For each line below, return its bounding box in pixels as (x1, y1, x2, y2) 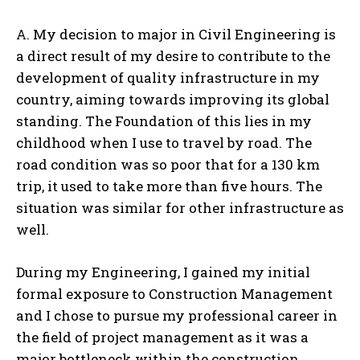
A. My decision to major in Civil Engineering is (16, 25, 336, 44)
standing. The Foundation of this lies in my (16, 112, 312, 131)
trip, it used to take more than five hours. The (16, 177, 322, 196)
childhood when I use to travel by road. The (16, 133, 312, 153)
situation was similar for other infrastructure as (16, 198, 344, 218)
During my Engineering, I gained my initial (16, 263, 310, 282)
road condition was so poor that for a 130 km (16, 155, 320, 174)
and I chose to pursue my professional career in (16, 306, 337, 325)
